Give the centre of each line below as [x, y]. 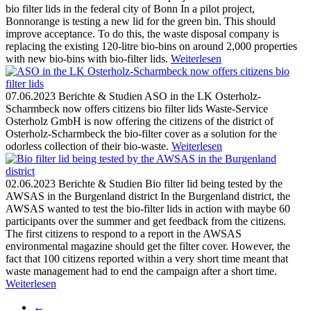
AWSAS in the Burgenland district [83, 196]
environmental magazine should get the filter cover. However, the [148, 246]
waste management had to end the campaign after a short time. [141, 271]
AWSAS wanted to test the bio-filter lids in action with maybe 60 [148, 208]
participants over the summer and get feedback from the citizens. [146, 221]
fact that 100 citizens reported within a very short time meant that [147, 258]
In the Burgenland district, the [225, 196]
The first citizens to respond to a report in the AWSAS [124, 233]
